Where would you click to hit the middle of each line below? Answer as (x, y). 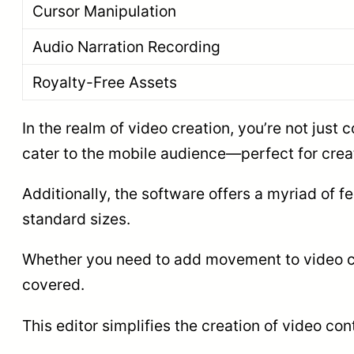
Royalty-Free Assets (105, 82)
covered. (53, 285)
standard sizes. (76, 219)
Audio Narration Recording (126, 46)
